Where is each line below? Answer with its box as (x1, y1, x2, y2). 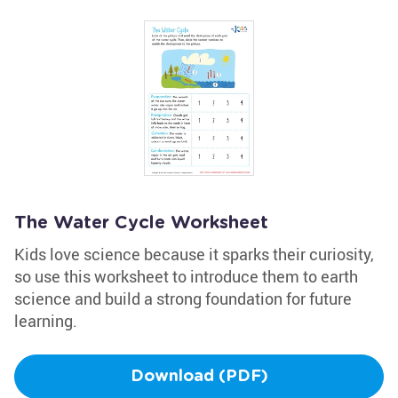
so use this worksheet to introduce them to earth (14, 266, 358, 287)
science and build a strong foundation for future (14, 288, 352, 309)
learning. (14, 310, 77, 331)
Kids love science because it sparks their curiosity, (14, 243, 374, 265)
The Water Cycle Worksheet (14, 214, 268, 232)
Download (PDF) (130, 369, 268, 385)
